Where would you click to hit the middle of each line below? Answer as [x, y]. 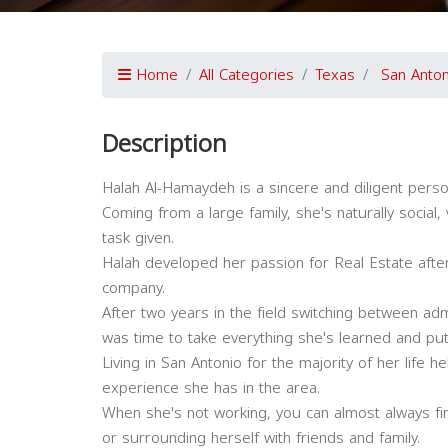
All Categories [246, 75]
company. [133, 288]
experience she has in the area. [211, 388]
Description [164, 144]
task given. [138, 238]
